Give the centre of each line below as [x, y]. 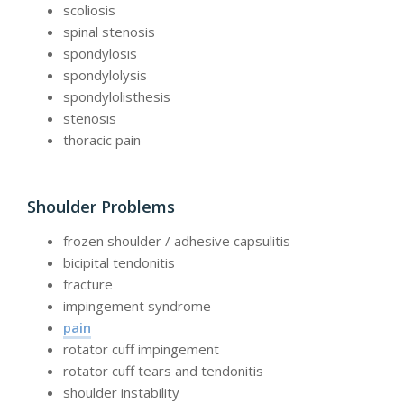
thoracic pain [102, 140]
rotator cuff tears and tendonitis [163, 371]
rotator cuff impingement [141, 349]
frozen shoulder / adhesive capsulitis [177, 241]
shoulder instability [121, 393]
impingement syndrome [137, 306]
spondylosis [100, 54]
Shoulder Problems [101, 206]
